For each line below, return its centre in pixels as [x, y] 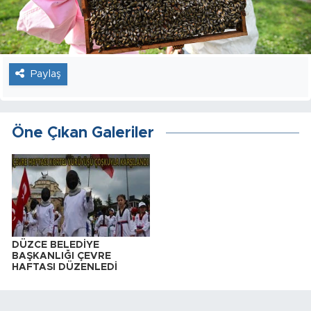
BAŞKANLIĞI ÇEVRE [61, 256]
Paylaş [45, 74]
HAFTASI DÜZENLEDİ [65, 267]
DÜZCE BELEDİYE [56, 245]
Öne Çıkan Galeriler [83, 133]
